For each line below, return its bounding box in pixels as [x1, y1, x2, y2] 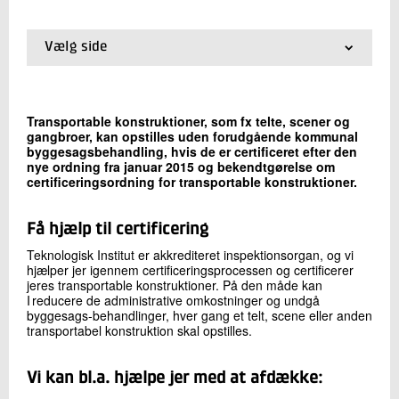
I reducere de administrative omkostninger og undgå [27, 291, 320, 310]
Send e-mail [45, 22, 112, 41]
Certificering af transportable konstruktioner [66, 114, 310, 133]
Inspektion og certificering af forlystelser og [66, 61, 307, 80]
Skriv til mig [27, 85, 117, 103]
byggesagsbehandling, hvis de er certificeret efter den [27, 142, 357, 161]
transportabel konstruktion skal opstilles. [27, 322, 256, 340]
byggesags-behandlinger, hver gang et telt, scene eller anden [27, 306, 372, 325]
